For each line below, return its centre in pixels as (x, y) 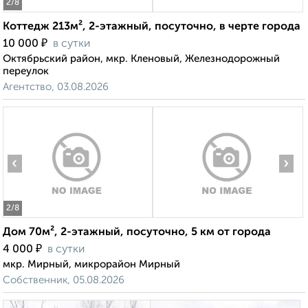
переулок (26, 71)
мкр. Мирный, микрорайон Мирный (91, 265)
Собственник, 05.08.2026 (64, 280)
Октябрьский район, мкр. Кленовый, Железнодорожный (141, 59)
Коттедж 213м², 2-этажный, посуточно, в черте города (152, 27)
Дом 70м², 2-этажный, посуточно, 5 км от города (137, 233)
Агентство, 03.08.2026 (56, 87)
